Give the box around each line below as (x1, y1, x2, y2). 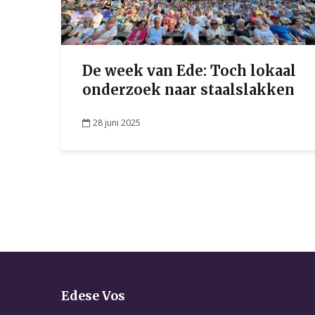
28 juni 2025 (93, 116, 141, 129)
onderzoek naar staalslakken (82, 81, 295, 98)
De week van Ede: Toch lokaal (82, 62, 296, 79)
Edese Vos (61, 288, 125, 304)
